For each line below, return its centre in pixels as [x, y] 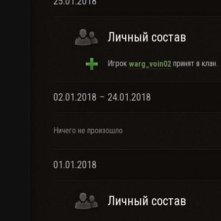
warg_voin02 [150, 64]
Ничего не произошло [88, 130]
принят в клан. [194, 63]
